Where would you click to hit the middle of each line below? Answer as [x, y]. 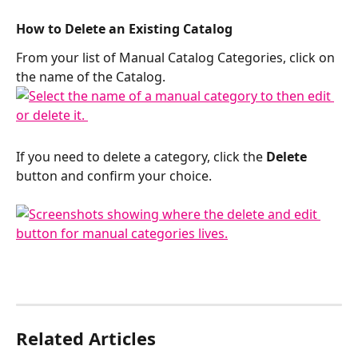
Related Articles [86, 338]
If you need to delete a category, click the [141, 156]
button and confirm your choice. [115, 175]
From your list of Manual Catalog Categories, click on [177, 58]
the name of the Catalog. [92, 77]
